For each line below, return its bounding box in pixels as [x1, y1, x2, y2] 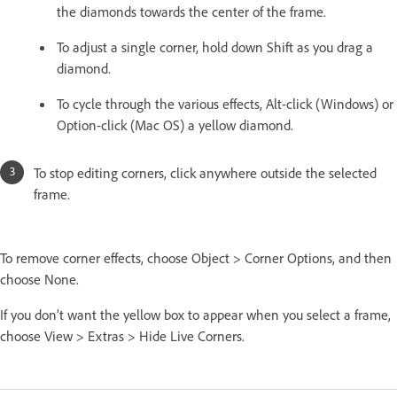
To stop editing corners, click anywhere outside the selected [34, 163, 377, 182]
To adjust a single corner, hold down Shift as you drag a [57, 37, 373, 56]
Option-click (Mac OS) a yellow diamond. [57, 115, 293, 134]
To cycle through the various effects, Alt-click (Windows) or [57, 94, 393, 113]
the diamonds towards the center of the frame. [57, 2, 326, 20]
